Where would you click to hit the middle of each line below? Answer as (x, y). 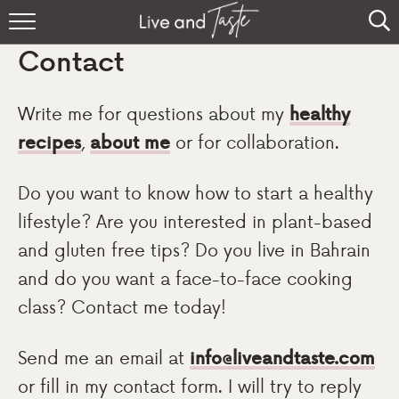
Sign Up (199, 178)
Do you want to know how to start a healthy (195, 192)
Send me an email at (104, 357)
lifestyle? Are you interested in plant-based (195, 221)
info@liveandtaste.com (282, 357)
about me (130, 142)
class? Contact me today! (122, 306)
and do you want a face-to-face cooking (185, 278)
